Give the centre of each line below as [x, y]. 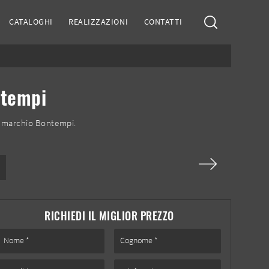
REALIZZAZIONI [98, 22]
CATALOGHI [31, 22]
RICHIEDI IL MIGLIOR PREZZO [109, 216]
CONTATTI [163, 22]
